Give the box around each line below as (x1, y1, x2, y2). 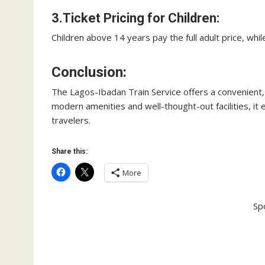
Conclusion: (51, 64, 127, 80)
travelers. (51, 114, 91, 126)
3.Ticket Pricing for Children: (51, 11, 219, 25)
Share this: (51, 147, 88, 156)
